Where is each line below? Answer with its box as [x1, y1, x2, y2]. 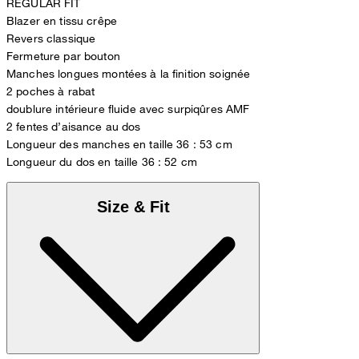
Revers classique [6, 30, 96, 45]
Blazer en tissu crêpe [6, 13, 117, 27]
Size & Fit [96, 197, 170, 216]
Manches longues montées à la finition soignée [6, 66, 251, 80]
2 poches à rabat [6, 83, 95, 98]
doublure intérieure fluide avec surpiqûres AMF [6, 101, 250, 115]
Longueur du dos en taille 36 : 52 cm [6, 154, 198, 168]
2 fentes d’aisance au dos [6, 119, 141, 133]
